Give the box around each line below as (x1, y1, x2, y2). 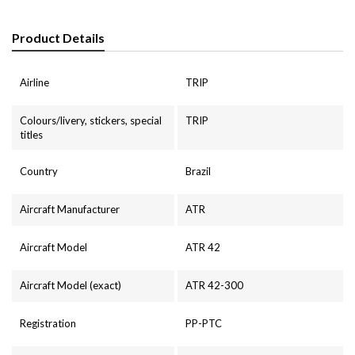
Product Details (12, 29, 105, 45)
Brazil (185, 164, 211, 177)
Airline (20, 75, 49, 89)
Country (20, 164, 58, 177)
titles (20, 128, 43, 141)
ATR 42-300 (185, 278, 243, 292)
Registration (20, 316, 76, 330)
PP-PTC (185, 316, 222, 330)
